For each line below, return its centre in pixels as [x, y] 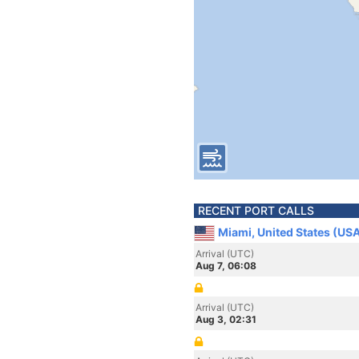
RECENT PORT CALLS [256, 210]
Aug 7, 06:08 [226, 266]
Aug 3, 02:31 [226, 319]
